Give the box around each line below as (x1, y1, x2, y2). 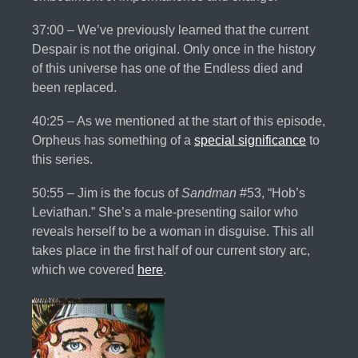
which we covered (32, 263, 137, 277)
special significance (194, 133, 306, 148)
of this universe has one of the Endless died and (32, 62, 303, 76)
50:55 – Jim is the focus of (32, 186, 181, 201)
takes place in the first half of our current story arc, (32, 244, 310, 258)
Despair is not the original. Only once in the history (32, 42, 316, 57)
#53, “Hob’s (240, 186, 305, 201)
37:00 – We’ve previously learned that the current (32, 23, 308, 38)
